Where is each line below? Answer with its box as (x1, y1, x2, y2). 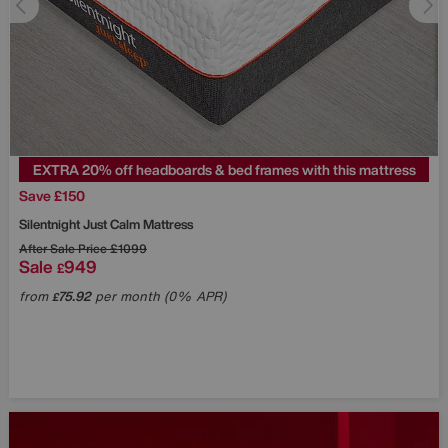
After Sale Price (19, 239, 107, 257)
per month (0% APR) (91, 286, 226, 306)
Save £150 (19, 184, 85, 206)
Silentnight (19, 214, 83, 234)
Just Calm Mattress (83, 214, 193, 234)
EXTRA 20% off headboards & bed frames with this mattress (32, 158, 416, 180)
